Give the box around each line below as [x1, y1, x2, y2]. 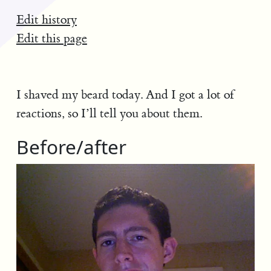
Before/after [16, 133, 126, 160]
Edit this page [16, 30, 87, 46]
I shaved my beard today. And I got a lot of [16, 87, 234, 103]
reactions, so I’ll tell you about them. [16, 106, 202, 122]
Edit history [16, 11, 77, 27]
